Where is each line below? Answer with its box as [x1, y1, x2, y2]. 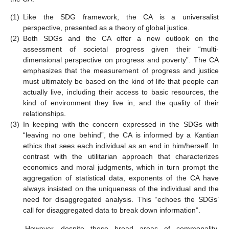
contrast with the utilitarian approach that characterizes [23, 152, 219, 161]
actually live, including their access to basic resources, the [23, 88, 219, 97]
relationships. [23, 109, 66, 118]
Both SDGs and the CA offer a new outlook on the [23, 34, 219, 43]
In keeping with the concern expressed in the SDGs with [23, 120, 219, 129]
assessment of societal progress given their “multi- [23, 45, 219, 54]
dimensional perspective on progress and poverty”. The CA [23, 56, 219, 64]
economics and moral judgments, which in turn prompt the [23, 163, 219, 172]
